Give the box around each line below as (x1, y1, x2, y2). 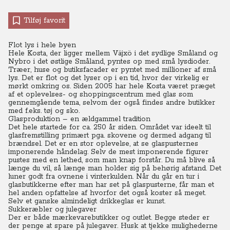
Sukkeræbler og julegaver (8, 205, 97, 214)
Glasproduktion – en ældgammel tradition (8, 114, 150, 124)
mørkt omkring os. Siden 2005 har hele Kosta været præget (8, 82, 215, 91)
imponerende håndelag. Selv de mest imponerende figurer (8, 147, 208, 157)
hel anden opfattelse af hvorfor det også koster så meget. (8, 188, 206, 198)
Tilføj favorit (24, 16, 65, 25)
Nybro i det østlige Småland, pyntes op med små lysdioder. (8, 57, 210, 66)
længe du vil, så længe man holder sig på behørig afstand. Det (8, 164, 221, 173)
